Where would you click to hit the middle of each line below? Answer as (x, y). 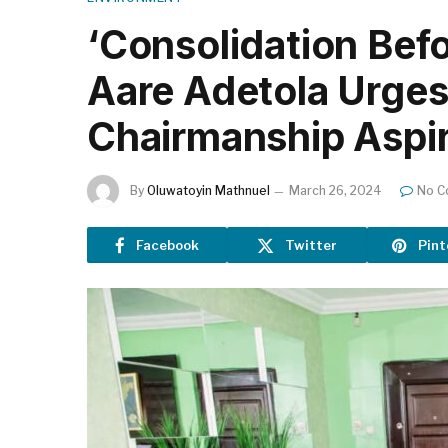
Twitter (311, 244)
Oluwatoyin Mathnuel (208, 190)
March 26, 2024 (335, 190)
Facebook (167, 244)
